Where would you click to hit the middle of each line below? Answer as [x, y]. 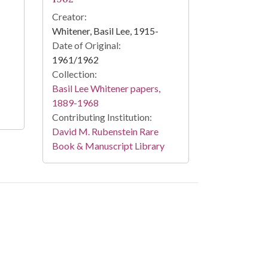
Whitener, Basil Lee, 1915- [105, 31]
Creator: [69, 17]
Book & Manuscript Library [108, 146]
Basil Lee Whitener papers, [106, 89]
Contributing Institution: [102, 117]
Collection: [74, 74]
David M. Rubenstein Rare [105, 132]
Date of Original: [86, 45]
